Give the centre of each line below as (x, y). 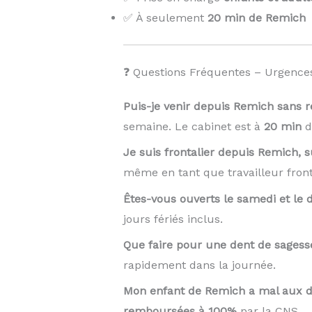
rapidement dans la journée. (199, 265)
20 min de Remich (256, 18)
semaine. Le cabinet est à (193, 127)
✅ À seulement (165, 18)
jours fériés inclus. (173, 219)
